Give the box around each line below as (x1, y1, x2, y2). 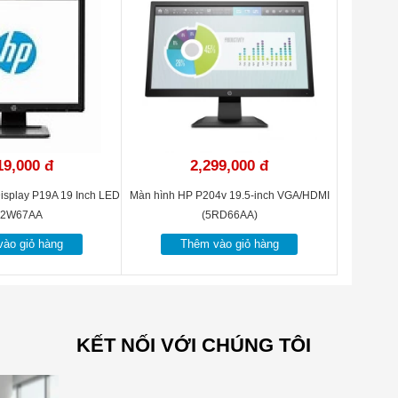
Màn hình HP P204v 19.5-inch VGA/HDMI (129, 189, 330, 202)
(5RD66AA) (201, 209, 258, 221)
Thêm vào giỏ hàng (179, 237, 279, 251)
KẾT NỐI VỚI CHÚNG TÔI (76, 334, 311, 356)
